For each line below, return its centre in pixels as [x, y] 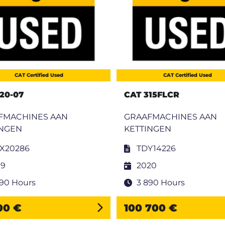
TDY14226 [156, 149]
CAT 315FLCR [151, 95]
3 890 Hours [160, 183]
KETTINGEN [147, 129]
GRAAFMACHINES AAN [170, 117]
